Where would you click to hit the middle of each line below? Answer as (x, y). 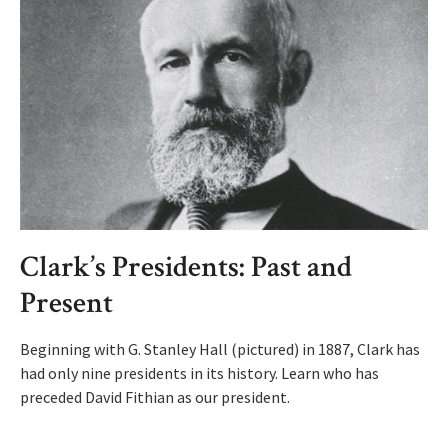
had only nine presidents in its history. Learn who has (199, 373)
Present (66, 304)
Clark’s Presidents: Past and (186, 268)
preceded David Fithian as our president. (155, 397)
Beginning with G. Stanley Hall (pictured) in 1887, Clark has (220, 349)
